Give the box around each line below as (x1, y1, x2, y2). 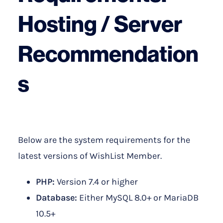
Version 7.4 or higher (55, 176, 138, 188)
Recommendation (18, 39, 199, 68)
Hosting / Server (18, 9, 182, 38)
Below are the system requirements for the (18, 134, 190, 146)
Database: (36, 192, 77, 204)
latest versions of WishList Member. (18, 150, 162, 162)
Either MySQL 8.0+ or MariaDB (77, 192, 199, 204)
